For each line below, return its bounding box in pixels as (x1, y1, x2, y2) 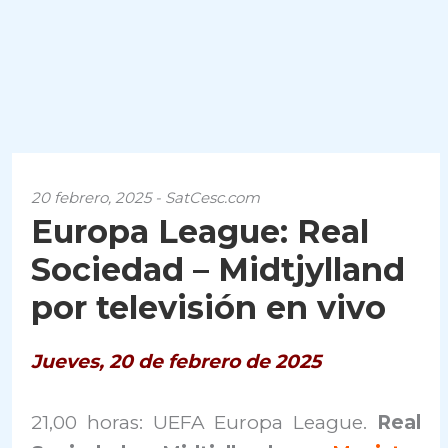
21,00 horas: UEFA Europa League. (31, 411, 377, 435)
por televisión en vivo (31, 288, 387, 327)
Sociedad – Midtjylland (31, 250, 406, 289)
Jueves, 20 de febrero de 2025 (31, 350, 322, 373)
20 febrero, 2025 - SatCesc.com (31, 188, 261, 207)
